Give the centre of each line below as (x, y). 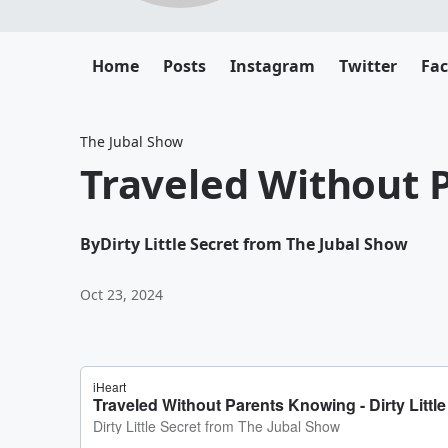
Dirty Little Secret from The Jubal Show (254, 244)
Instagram (272, 66)
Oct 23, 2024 (121, 294)
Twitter (368, 66)
